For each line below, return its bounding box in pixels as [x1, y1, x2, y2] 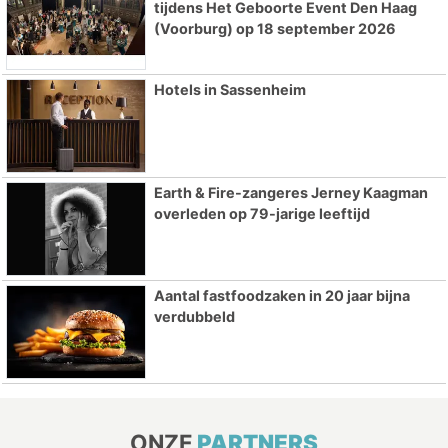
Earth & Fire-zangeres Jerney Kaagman [153, 183, 428, 201]
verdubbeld [153, 307, 235, 325]
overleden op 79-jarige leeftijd [153, 204, 370, 222]
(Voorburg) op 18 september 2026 [153, 20, 396, 38]
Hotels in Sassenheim [153, 81, 306, 99]
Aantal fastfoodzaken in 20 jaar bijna [153, 286, 410, 304]
